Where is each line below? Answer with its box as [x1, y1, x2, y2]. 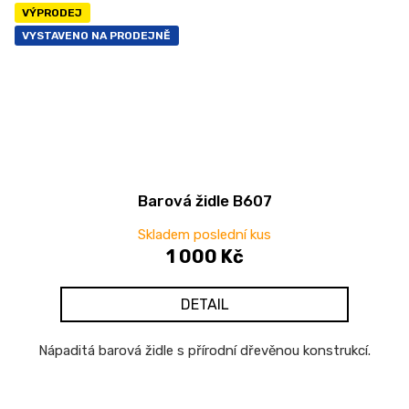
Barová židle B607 [137, 191, 272, 210]
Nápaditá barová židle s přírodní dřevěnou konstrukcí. [38, 341, 371, 359]
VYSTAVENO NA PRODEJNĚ [22, 28, 171, 42]
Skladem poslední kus [138, 225, 271, 243]
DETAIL [180, 295, 229, 313]
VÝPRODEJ [22, 5, 82, 19]
